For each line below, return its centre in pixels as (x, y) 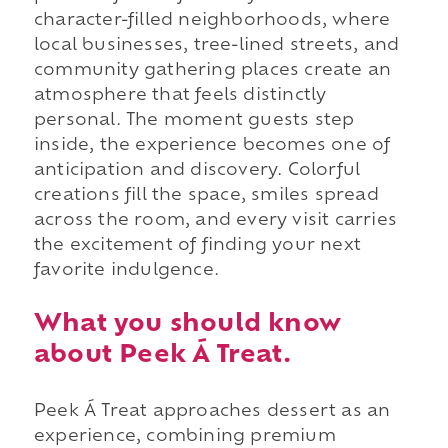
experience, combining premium (184, 436)
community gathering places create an (212, 70)
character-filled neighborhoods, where (212, 20)
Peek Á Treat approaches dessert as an (212, 411)
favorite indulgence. (126, 270)
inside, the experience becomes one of (212, 145)
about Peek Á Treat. (162, 355)
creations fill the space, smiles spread (206, 195)
